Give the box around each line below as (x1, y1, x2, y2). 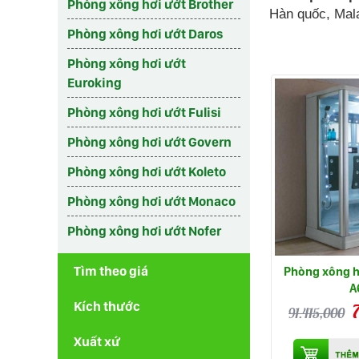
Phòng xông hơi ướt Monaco (67, 193, 236, 209)
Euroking (67, 75, 122, 91)
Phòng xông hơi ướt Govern (67, 134, 232, 150)
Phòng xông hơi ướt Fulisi (67, 104, 221, 120)
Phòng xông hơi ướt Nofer (67, 223, 221, 239)
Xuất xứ (74, 333, 120, 349)
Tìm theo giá (74, 263, 148, 279)
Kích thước (74, 298, 140, 314)
